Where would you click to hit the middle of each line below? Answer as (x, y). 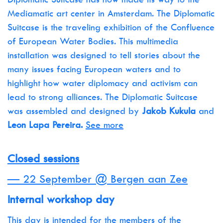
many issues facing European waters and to (94, 69)
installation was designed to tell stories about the (104, 55)
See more (105, 125)
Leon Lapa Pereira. (47, 125)
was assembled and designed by (75, 111)
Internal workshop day (61, 199)
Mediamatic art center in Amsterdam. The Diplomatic (111, 13)
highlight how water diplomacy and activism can (103, 83)
